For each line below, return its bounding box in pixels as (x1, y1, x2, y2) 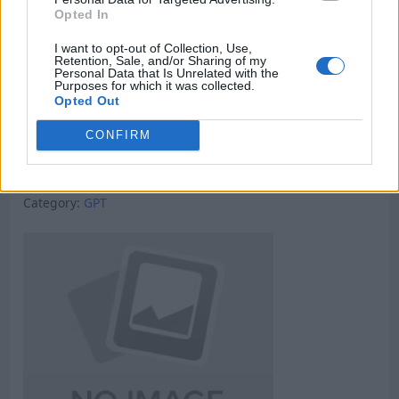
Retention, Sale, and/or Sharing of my (54, 53, 266, 68)
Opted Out (54, 93, 120, 108)
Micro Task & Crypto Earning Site (22, 174, 224, 191)
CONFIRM (85, 128, 151, 142)
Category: (22, 193, 84, 211)
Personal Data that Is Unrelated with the (54, 65, 279, 80)
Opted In (54, 6, 110, 21)
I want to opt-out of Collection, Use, (54, 40, 252, 55)
